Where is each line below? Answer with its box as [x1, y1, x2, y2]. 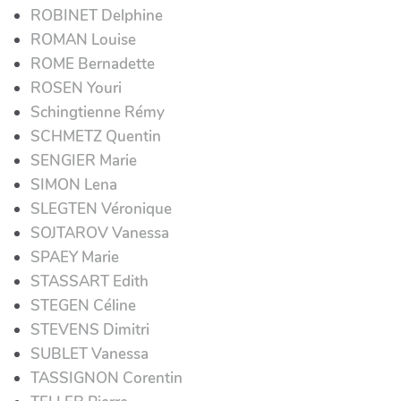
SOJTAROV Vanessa [30, 222, 169, 243]
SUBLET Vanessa [30, 343, 149, 364]
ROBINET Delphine [30, 4, 163, 26]
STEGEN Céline [30, 294, 136, 316]
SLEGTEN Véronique [30, 198, 172, 219]
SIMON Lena [30, 174, 117, 195]
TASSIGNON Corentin [30, 367, 183, 388]
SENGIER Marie [30, 149, 137, 171]
